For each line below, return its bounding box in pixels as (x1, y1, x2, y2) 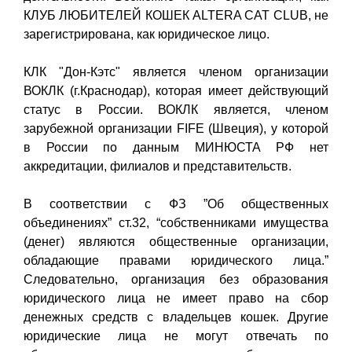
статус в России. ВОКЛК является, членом (24, 102, 328, 116)
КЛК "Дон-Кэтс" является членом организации (24, 64, 328, 79)
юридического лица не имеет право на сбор (24, 291, 328, 305)
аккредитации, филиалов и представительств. (24, 159, 291, 173)
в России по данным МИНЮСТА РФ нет (24, 140, 328, 154)
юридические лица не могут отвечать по (24, 328, 328, 343)
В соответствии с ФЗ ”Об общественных (24, 196, 328, 211)
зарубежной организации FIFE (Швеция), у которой (24, 121, 328, 135)
